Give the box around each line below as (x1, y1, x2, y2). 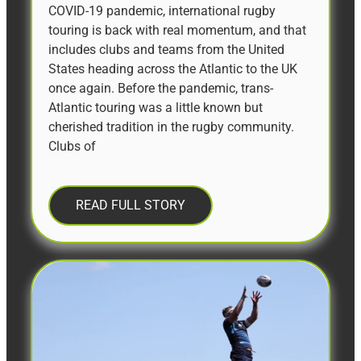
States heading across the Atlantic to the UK (48, 60, 297, 77)
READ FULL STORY (76, 197, 185, 213)
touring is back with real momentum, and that (48, 22, 306, 38)
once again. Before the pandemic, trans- (48, 80, 273, 96)
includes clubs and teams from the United (48, 41, 284, 57)
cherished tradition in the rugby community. (48, 118, 294, 135)
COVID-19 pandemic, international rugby (48, 2, 276, 19)
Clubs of (48, 138, 96, 154)
